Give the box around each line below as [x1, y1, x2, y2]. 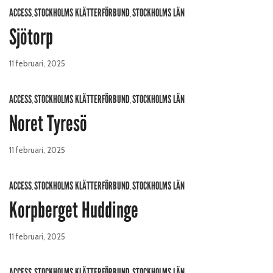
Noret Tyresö [9, 110, 87, 137]
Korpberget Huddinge [9, 197, 138, 224]
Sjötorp [9, 24, 53, 51]
